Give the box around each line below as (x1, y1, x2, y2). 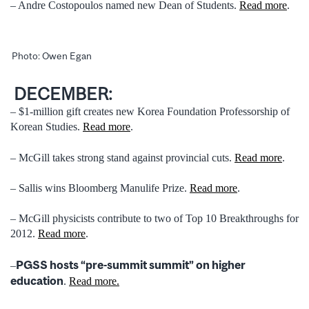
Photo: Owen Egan (12, 50, 92, 61)
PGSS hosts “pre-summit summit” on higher (16, 257, 246, 272)
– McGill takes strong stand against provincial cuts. (10, 151, 235, 163)
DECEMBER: (10, 83, 112, 104)
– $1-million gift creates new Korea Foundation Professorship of (10, 106, 290, 118)
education (10, 273, 63, 288)
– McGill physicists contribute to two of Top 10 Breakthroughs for (10, 212, 299, 225)
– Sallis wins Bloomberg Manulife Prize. (10, 181, 190, 194)
